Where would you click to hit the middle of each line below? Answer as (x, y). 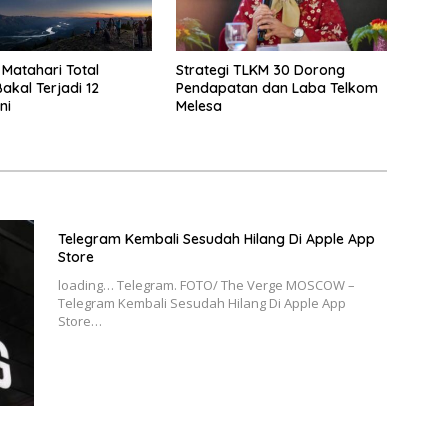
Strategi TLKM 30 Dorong (260, 70)
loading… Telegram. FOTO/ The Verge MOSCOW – (206, 285)
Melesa (198, 106)
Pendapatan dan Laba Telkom (276, 88)
